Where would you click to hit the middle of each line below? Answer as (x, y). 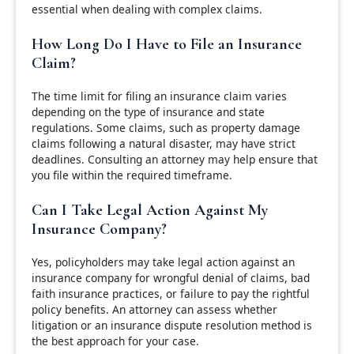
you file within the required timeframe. (132, 175)
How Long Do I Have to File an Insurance (167, 44)
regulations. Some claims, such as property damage (166, 128)
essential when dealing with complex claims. (147, 9)
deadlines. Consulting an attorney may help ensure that (175, 160)
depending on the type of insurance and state (148, 112)
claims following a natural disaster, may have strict (164, 144)
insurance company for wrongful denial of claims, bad (171, 277)
